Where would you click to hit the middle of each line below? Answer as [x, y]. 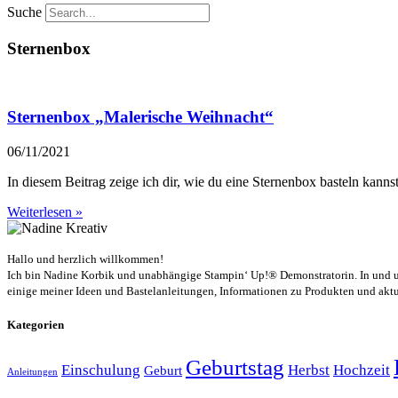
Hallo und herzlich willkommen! [85, 259]
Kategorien [36, 325]
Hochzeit [362, 370]
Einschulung [101, 370]
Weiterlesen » [45, 211]
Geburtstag [235, 367]
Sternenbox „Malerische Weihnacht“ [140, 117]
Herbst [309, 370]
